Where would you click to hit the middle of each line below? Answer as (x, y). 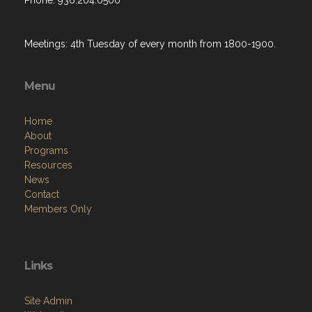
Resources (48, 167)
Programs (46, 153)
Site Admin (48, 303)
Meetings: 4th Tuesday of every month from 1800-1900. (151, 46)
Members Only (58, 211)
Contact (42, 197)
